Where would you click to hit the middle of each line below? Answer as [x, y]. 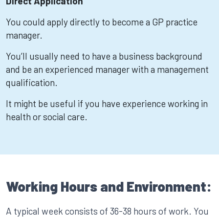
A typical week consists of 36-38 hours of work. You [107, 211]
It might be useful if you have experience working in [107, 103]
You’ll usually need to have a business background [104, 56]
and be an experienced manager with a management [107, 69]
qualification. [32, 82]
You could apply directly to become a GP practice [102, 22]
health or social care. [47, 117]
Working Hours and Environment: [109, 186]
